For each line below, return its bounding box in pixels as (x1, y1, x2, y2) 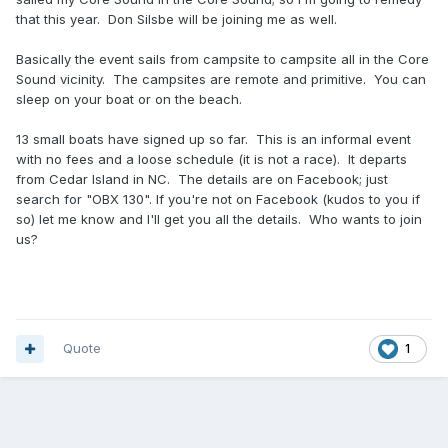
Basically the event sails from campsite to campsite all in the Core (16, 51, 429, 68)
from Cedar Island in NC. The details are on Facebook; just (16, 171, 388, 188)
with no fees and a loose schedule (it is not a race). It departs (16, 151, 407, 168)
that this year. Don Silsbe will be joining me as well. (16, 11, 337, 28)
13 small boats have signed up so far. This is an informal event (16, 131, 411, 148)
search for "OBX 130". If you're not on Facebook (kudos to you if (16, 191, 420, 208)
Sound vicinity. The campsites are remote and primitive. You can (16, 71, 426, 88)
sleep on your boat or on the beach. (16, 91, 242, 108)
